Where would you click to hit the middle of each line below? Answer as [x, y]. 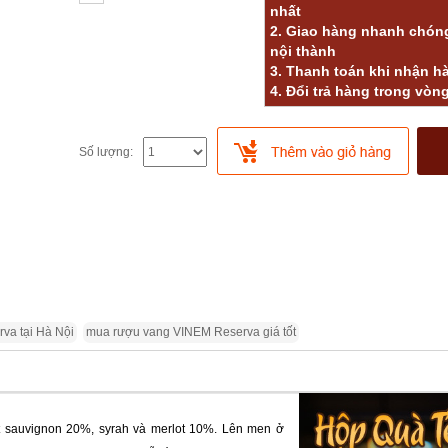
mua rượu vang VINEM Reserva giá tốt [191, 332]
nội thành [303, 51]
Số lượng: [106, 152]
